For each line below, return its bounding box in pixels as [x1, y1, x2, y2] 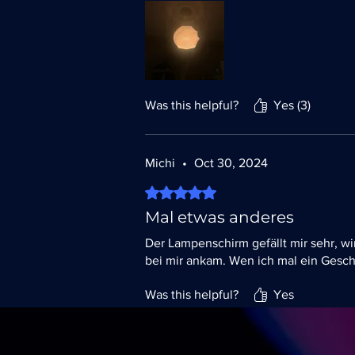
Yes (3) [273, 97, 311, 112]
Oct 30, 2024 [194, 155, 268, 170]
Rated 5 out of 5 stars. [144, 183, 266, 197]
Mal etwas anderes [145, 207, 294, 227]
